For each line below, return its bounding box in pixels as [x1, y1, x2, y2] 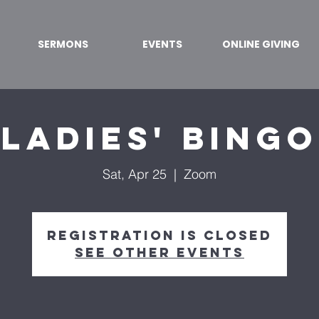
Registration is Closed [47, 227, 272, 244]
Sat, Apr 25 [103, 166, 167, 182]
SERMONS [38, 37, 88, 51]
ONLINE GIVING [222, 37, 300, 51]
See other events [75, 244, 244, 261]
